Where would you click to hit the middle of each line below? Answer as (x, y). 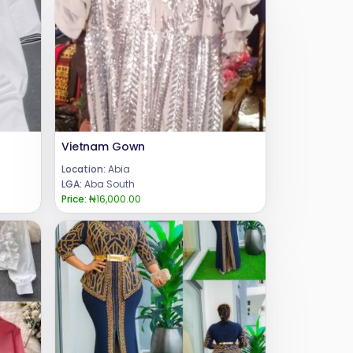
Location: (84, 169)
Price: (74, 199)
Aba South (108, 184)
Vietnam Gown (104, 147)
